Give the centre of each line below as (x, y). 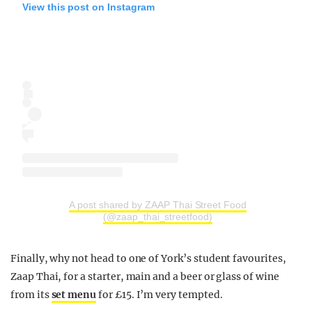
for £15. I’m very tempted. (159, 294)
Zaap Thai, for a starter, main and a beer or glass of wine (145, 276)
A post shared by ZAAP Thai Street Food (158, 204)
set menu (74, 294)
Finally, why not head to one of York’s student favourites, (148, 258)
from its (31, 294)
